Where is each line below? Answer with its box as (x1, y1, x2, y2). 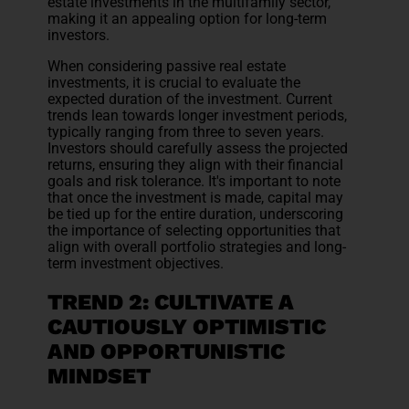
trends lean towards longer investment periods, (47, 107, 348, 125)
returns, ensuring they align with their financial (47, 156, 344, 174)
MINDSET (47, 363, 152, 390)
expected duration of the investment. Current (47, 90, 333, 109)
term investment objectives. (47, 255, 225, 273)
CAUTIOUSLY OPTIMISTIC (47, 314, 327, 341)
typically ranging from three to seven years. (47, 123, 325, 142)
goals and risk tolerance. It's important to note (47, 173, 341, 191)
